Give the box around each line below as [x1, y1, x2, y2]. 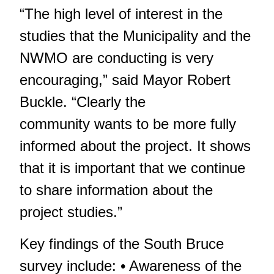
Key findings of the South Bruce [20, 235, 224, 252]
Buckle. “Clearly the [20, 93, 146, 110]
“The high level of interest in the [20, 5, 223, 22]
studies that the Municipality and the [20, 27, 251, 44]
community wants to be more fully [20, 115, 240, 132]
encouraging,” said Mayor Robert [20, 71, 231, 88]
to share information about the [20, 181, 213, 198]
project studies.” [20, 203, 122, 220]
